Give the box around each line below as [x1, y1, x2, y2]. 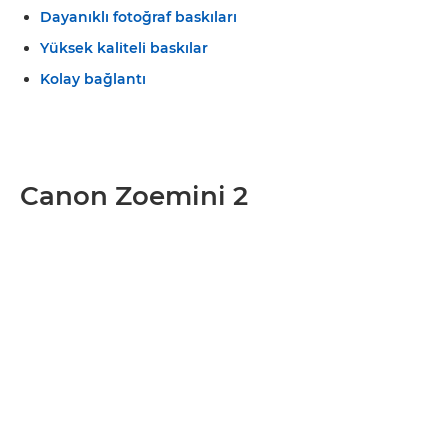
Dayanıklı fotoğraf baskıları [40, 7, 237, 26]
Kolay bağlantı [40, 69, 146, 88]
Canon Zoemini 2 [20, 179, 248, 212]
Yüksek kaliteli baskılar [40, 38, 208, 57]
